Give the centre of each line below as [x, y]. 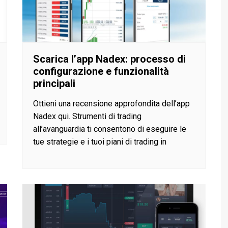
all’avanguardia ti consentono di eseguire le [110, 129]
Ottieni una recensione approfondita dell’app [111, 104]
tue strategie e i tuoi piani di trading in [100, 142]
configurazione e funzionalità [101, 72]
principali [54, 84]
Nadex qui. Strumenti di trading [87, 117]
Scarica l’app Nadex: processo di [109, 59]
